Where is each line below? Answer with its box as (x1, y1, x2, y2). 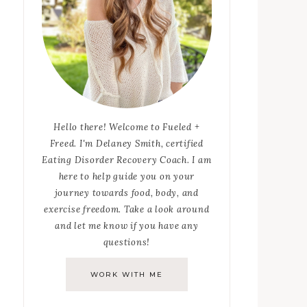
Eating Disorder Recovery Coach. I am (42, 154, 212, 167)
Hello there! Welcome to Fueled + (53, 121, 200, 134)
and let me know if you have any (55, 220, 199, 232)
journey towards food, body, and (54, 187, 199, 199)
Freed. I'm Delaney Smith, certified (49, 138, 204, 150)
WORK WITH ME (90, 270, 163, 280)
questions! (103, 236, 151, 249)
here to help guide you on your (58, 171, 195, 183)
